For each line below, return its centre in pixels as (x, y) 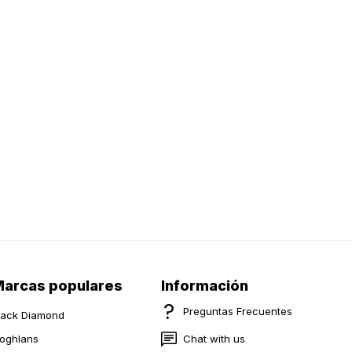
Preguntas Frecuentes (237, 311)
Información (204, 286)
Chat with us (214, 338)
